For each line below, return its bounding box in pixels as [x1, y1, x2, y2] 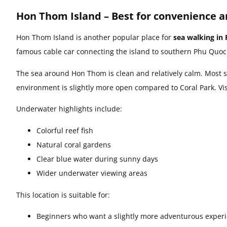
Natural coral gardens [36, 139, 111, 149]
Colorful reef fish [36, 125, 93, 135]
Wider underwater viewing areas [36, 168, 147, 178]
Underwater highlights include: [16, 104, 122, 114]
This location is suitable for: [16, 190, 110, 200]
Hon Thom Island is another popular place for [16, 32, 173, 43]
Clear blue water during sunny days [36, 154, 158, 164]
